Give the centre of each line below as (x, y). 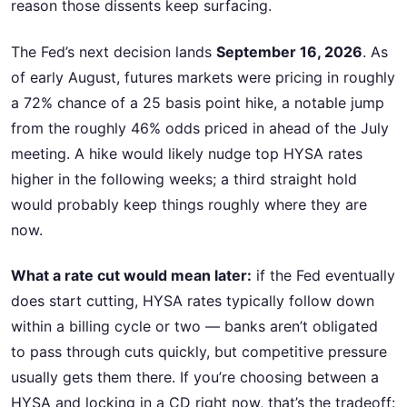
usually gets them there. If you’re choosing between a (195, 377)
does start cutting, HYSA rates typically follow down (193, 300)
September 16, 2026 (289, 51)
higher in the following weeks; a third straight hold (184, 179)
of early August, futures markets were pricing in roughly (203, 77)
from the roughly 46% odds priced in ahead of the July (200, 128)
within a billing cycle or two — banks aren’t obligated (194, 326)
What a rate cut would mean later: (131, 275)
